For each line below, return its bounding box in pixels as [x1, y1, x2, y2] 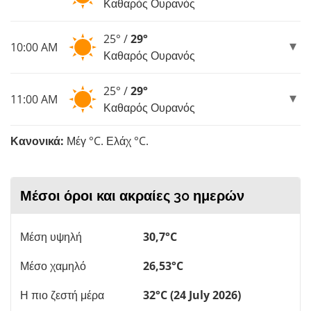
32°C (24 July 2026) [143, 287, 241, 303]
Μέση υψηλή [20, 228, 82, 244]
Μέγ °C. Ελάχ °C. [64, 133, 149, 149]
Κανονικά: [10, 133, 64, 149]
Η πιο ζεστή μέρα [20, 287, 104, 303]
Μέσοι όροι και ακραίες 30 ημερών [20, 187, 244, 204]
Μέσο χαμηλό [20, 258, 86, 274]
